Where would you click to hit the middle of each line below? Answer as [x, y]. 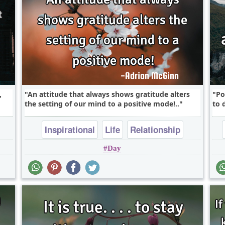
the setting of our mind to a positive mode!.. [102, 104]
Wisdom [134, 151]
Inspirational [70, 130]
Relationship [155, 130]
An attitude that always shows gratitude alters [108, 94]
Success [91, 151]
